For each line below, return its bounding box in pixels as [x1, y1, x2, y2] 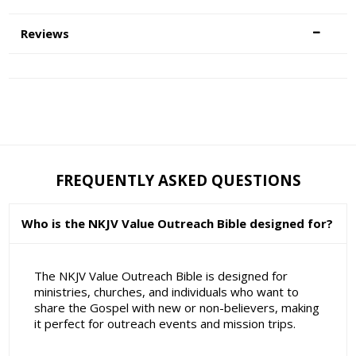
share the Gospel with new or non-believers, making [33, 300, 319, 316]
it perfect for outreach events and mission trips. [33, 315, 296, 332]
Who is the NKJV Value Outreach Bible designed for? [21, 215, 334, 231]
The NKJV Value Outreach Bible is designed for [33, 268, 288, 284]
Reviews [21, 25, 70, 42]
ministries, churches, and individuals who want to [33, 284, 299, 300]
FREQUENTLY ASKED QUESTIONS [55, 169, 301, 190]
